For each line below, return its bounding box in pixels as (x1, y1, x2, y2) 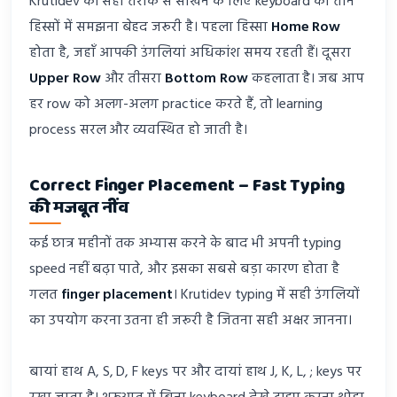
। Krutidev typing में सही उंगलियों (173, 284, 360, 307)
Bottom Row (165, 67, 248, 91)
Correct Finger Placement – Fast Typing (29, 172, 346, 200)
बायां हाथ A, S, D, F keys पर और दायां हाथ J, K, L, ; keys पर (29, 361, 362, 385)
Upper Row (29, 67, 101, 91)
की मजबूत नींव (29, 194, 128, 222)
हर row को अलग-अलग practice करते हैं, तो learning (29, 93, 323, 117)
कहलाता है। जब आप (247, 67, 365, 91)
